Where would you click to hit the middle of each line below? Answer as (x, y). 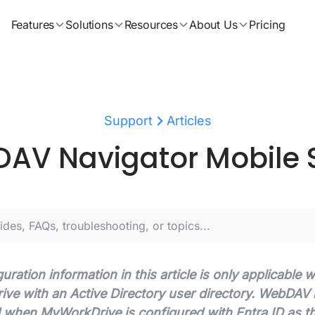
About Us (213, 25)
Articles (189, 121)
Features (33, 25)
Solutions (89, 25)
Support (128, 121)
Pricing (267, 25)
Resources (151, 25)
